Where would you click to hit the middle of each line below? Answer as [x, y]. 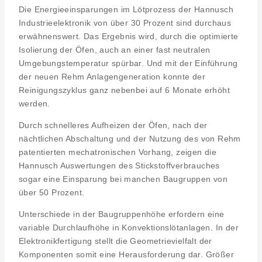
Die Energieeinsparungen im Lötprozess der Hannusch [126, 10]
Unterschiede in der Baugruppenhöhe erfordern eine [122, 214]
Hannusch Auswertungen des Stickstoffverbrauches [119, 166]
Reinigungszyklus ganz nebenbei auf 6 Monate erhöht [124, 90]
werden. [35, 104]
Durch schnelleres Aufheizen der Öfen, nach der [113, 125]
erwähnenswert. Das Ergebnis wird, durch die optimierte [129, 37]
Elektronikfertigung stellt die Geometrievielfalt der [116, 241]
